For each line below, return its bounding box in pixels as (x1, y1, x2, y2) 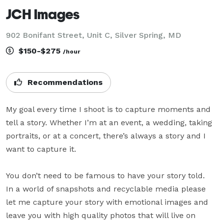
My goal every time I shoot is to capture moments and (6, 104, 211, 114)
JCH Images (6, 5, 80, 22)
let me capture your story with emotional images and (6, 197, 208, 207)
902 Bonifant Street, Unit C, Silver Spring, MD (6, 30, 181, 40)
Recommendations (25, 77, 103, 87)
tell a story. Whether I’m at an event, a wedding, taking (6, 117, 212, 127)
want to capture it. (6, 144, 79, 154)
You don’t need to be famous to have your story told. (6, 170, 205, 180)
